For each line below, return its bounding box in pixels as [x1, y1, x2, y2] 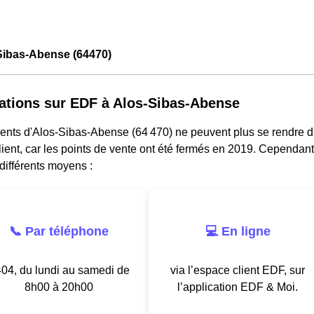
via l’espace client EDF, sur [170, 264, 305, 276]
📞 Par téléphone [9, 224, 109, 238]
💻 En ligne [205, 224, 271, 238]
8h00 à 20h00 [25, 280, 93, 293]
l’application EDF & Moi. [177, 280, 298, 293]
